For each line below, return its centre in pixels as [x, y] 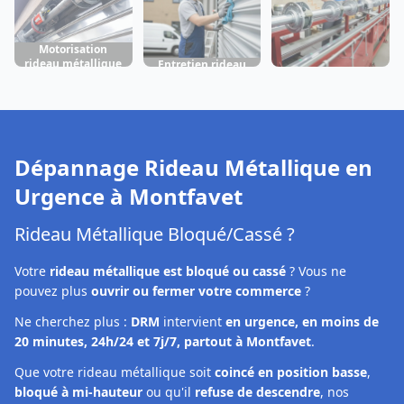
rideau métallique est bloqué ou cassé [168, 271]
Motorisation [73, 50]
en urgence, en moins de [302, 322]
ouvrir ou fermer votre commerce [196, 291]
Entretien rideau [202, 64]
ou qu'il [169, 392]
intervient [193, 322]
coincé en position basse [291, 372]
